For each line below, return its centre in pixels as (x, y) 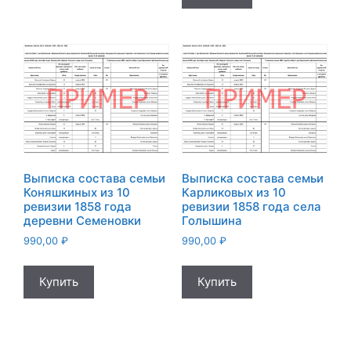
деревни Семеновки (82, 220)
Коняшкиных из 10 (77, 192)
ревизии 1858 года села (251, 206)
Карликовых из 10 (233, 192)
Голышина (212, 220)
